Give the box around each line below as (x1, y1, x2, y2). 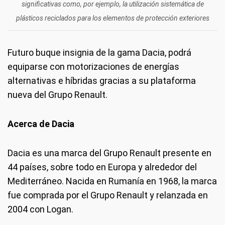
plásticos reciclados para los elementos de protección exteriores (16, 14, 209, 22)
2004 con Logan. (8, 204, 73, 214)
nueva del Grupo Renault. (8, 89, 107, 100)
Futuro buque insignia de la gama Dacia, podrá (8, 47, 191, 58)
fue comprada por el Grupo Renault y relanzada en (8, 190, 208, 200)
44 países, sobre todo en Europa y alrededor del (8, 162, 197, 172)
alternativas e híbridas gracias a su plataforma (8, 75, 196, 86)
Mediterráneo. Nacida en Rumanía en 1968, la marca (8, 176, 217, 186)
